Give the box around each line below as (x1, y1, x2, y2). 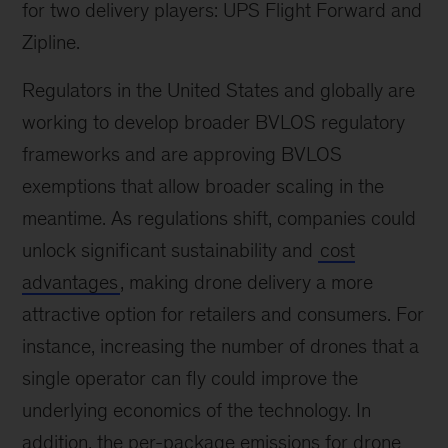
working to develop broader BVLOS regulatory (22, 111, 406, 134)
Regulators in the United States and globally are (22, 79, 416, 102)
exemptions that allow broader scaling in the (22, 175, 385, 198)
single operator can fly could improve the (22, 367, 359, 390)
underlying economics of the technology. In (22, 399, 372, 422)
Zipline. (22, 31, 81, 54)
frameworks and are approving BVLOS (22, 143, 343, 166)
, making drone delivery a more (120, 271, 374, 294)
